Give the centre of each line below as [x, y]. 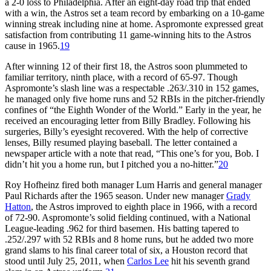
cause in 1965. [32, 45]
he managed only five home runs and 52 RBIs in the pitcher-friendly [135, 99]
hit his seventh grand [209, 261]
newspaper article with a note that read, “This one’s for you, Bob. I [132, 153]
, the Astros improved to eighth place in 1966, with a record [144, 206]
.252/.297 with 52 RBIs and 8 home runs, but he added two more [129, 239]
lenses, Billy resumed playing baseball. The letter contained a [121, 142]
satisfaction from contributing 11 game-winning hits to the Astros [128, 34]
